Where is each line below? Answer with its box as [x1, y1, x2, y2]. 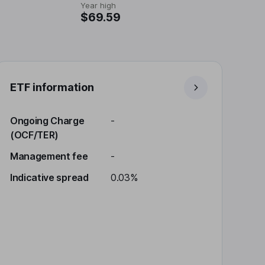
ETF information [10, 81, 94, 93]
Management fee [10, 150, 88, 162]
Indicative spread [10, 172, 89, 183]
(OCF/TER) [10, 129, 59, 141]
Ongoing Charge [10, 115, 85, 127]
